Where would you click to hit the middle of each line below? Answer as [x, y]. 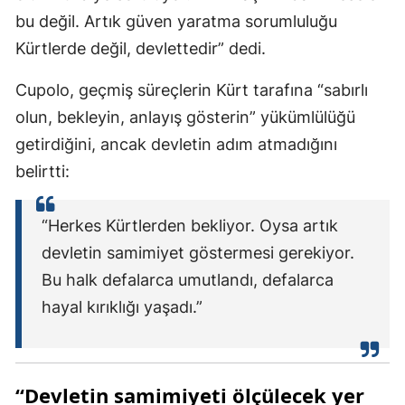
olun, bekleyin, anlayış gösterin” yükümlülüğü [185, 118]
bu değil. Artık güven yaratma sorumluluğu [176, 22]
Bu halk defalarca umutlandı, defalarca [188, 280]
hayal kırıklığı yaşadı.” [122, 307]
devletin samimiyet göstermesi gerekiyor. [198, 253]
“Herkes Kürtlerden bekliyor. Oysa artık [190, 226]
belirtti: [42, 172]
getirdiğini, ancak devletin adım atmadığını [176, 145]
